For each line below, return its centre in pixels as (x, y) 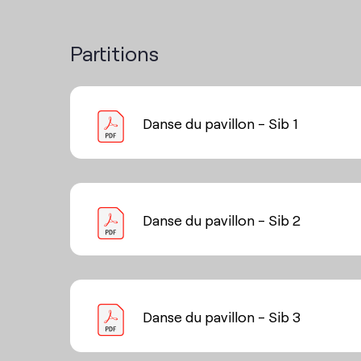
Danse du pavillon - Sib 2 (222, 219)
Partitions (114, 52)
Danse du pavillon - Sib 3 (222, 316)
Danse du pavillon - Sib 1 (220, 122)
